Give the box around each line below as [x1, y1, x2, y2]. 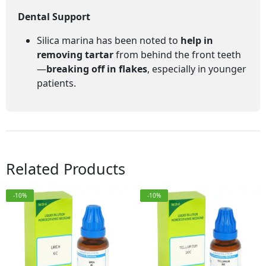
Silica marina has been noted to [37, 34, 180, 47]
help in [180, 34, 213, 47]
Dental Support [18, 10, 90, 23]
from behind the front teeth [113, 48, 241, 61]
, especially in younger [147, 62, 246, 75]
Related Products [6, 159, 125, 179]
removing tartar [37, 48, 113, 61]
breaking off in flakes [46, 62, 147, 75]
